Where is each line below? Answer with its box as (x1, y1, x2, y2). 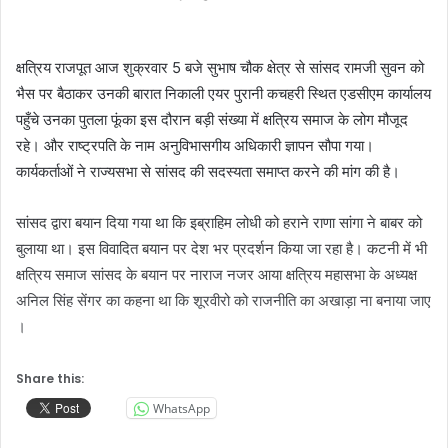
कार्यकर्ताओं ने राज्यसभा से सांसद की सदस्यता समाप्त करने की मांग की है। (16, 162, 400, 182)
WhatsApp (153, 399, 210, 417)
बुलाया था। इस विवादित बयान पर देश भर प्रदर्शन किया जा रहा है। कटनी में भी (16, 239, 427, 259)
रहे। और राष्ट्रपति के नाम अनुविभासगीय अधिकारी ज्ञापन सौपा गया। (16, 136, 374, 156)
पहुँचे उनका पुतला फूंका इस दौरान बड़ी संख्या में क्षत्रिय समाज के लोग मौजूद (16, 110, 408, 130)
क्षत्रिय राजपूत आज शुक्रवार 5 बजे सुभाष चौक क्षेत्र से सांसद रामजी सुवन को (16, 58, 424, 78)
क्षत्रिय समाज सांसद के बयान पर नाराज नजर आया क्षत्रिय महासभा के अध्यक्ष (16, 265, 417, 285)
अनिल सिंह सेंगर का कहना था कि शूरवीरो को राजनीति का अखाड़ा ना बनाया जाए (16, 291, 431, 311)
